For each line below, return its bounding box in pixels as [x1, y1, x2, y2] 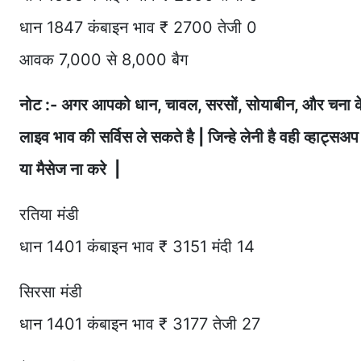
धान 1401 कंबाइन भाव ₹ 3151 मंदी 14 [19, 237, 255, 257]
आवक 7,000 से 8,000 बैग [19, 50, 188, 70]
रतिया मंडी [19, 205, 79, 225]
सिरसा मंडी [19, 282, 82, 302]
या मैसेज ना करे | [19, 160, 120, 180]
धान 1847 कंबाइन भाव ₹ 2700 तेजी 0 [19, 18, 257, 38]
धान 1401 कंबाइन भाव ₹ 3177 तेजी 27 [19, 314, 260, 334]
